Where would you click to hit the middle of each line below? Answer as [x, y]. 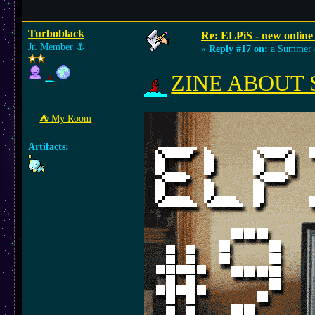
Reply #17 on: [238, 49]
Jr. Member [52, 47]
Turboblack [56, 33]
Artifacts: [49, 147]
